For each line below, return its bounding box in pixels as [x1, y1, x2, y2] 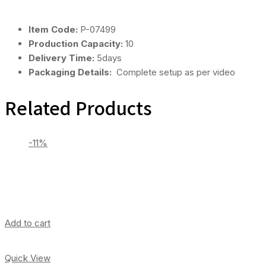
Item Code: [28, 23, 80, 35]
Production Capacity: [28, 37, 125, 49]
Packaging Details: [28, 66, 114, 78]
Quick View [5, 252, 50, 264]
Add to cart [5, 217, 50, 229]
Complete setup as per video [114, 66, 235, 78]
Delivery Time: [28, 52, 97, 64]
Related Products [5, 94, 152, 121]
